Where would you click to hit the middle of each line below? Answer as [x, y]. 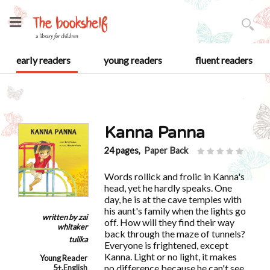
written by [60, 217]
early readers [43, 60]
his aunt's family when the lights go [175, 211]
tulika [78, 239]
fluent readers [224, 60]
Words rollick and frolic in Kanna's [174, 176]
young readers [133, 60]
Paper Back [166, 150]
